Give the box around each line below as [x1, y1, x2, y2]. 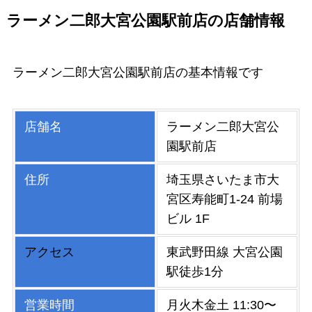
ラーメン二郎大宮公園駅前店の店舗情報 [6, 13, 285, 30]
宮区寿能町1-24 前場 [166, 192, 283, 207]
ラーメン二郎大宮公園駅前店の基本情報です [12, 65, 263, 80]
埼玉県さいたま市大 [166, 173, 280, 187]
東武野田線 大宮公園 [166, 245, 283, 260]
